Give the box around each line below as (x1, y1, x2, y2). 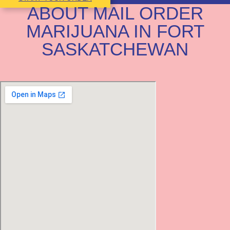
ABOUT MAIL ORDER (27, 3, 203, 23)
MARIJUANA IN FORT (26, 21, 204, 41)
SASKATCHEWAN (42, 39, 188, 59)
